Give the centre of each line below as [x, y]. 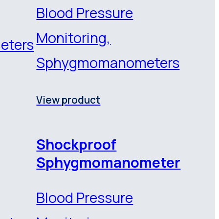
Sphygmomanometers [108, 62]
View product [68, 99]
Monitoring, [74, 37]
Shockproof [77, 144]
